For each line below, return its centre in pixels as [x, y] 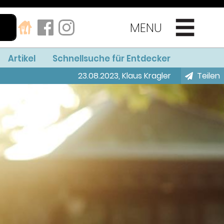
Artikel [21, 59]
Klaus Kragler [146, 76]
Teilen [208, 76]
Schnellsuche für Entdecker [111, 59]
